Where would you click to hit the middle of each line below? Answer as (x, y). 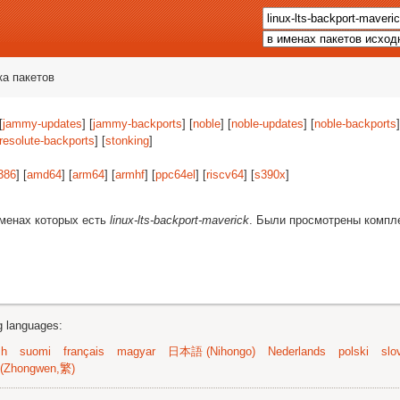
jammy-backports (137, 124)
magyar (136, 351)
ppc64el (175, 175)
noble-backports (355, 124)
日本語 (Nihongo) (212, 351)
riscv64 (225, 175)
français (84, 351)
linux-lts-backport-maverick (179, 220)
